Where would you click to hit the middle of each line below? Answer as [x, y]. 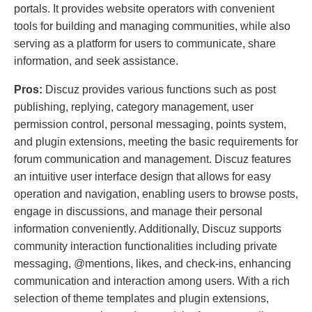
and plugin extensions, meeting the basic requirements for [156, 142]
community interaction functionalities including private [146, 247]
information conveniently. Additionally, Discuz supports [148, 229]
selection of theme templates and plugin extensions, [141, 299]
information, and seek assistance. [96, 61]
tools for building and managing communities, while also [152, 26]
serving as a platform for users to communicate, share [145, 44]
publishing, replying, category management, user [134, 107]
